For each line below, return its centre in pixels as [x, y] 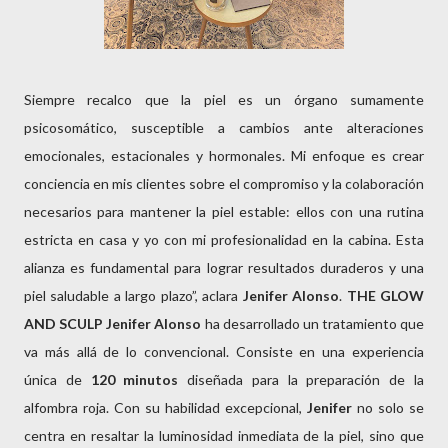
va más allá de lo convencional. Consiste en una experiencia [224, 351]
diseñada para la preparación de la [306, 379]
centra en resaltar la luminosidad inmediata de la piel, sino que [224, 435]
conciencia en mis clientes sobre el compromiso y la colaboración [224, 183]
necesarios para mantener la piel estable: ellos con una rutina [224, 211]
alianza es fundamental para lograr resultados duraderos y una [224, 267]
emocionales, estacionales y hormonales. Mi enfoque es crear [224, 155]
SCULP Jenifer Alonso [132, 323]
